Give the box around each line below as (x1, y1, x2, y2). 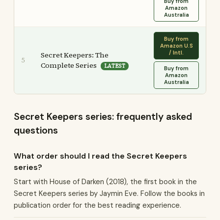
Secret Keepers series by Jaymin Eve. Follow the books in (14, 189, 205, 198)
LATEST (104, 62, 125, 70)
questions (14, 124, 58, 137)
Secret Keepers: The (41, 50, 109, 60)
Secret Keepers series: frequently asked (14, 110, 192, 123)
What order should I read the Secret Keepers (14, 151, 187, 161)
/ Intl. (169, 49, 184, 56)
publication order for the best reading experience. (14, 200, 181, 210)
